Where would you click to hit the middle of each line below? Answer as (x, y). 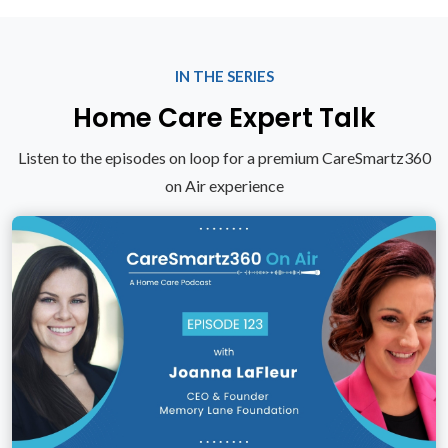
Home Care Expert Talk (224, 118)
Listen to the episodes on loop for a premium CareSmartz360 (224, 158)
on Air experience (224, 186)
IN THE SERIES (224, 76)
